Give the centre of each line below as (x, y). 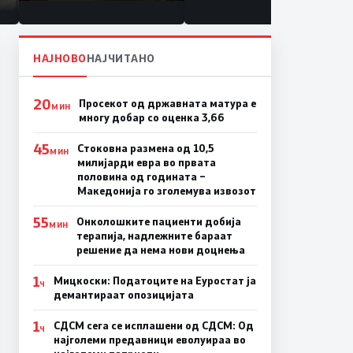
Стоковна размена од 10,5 (145, 149)
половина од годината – (141, 177)
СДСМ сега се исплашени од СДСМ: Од (153, 326)
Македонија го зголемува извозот (166, 191)
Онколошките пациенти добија (158, 222)
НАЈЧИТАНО (121, 58)
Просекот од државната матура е (167, 104)
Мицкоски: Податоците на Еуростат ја (154, 281)
